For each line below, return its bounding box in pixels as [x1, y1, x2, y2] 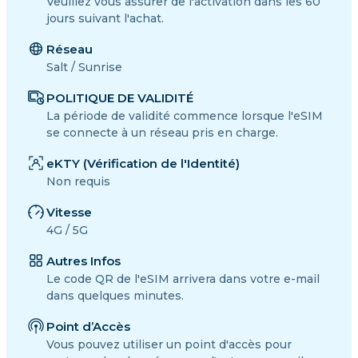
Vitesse [46, 204, 92, 220]
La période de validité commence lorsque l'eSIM [46, 108, 323, 123]
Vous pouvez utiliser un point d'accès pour [46, 336, 292, 352]
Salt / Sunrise [46, 59, 122, 74]
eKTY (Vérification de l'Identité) [46, 155, 240, 171]
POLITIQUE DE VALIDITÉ [46, 89, 193, 105]
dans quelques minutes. [46, 288, 184, 303]
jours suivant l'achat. [46, 10, 164, 26]
